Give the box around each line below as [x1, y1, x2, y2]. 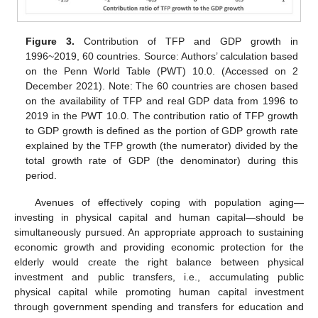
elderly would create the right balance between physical [14, 256, 304, 268]
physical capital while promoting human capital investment [14, 286, 304, 298]
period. [26, 170, 57, 182]
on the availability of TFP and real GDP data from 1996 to [26, 95, 298, 107]
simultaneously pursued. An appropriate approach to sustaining [14, 226, 304, 238]
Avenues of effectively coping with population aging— [34, 197, 304, 209]
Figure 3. [26, 35, 75, 48]
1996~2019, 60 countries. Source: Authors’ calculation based [26, 50, 298, 62]
